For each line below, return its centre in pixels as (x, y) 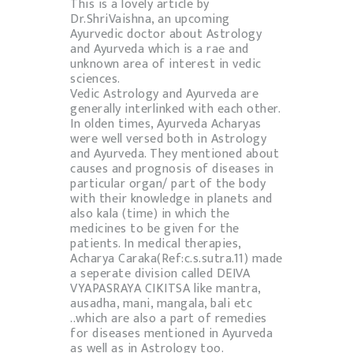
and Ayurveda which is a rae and (160, 50)
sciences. (95, 80)
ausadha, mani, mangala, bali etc (161, 304)
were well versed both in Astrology (168, 139)
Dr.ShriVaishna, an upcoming (150, 20)
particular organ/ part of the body (168, 184)
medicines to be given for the (155, 229)
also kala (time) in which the (150, 214)
